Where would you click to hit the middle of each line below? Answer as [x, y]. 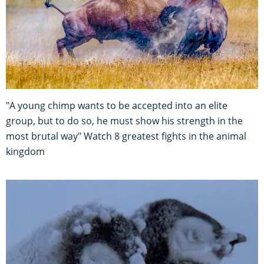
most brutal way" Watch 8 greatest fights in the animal [126, 136]
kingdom [25, 152]
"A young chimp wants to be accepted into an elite [117, 106]
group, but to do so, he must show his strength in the [124, 121]
